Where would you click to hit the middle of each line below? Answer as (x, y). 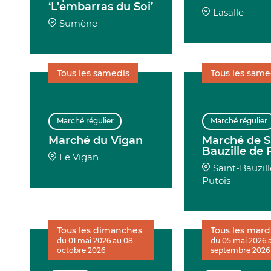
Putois (217, 180)
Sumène (79, 23)
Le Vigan (79, 157)
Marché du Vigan (96, 140)
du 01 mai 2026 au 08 (95, 240)
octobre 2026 (81, 250)
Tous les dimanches (100, 230)
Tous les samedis (93, 73)
